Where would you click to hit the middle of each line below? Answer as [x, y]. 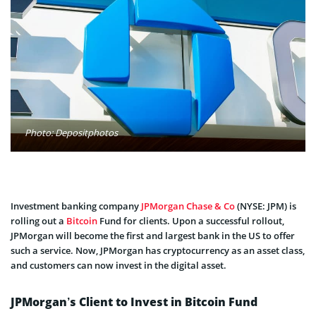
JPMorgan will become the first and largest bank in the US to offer [153, 235]
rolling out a [38, 220]
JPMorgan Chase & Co [188, 206]
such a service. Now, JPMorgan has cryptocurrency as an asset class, [158, 250]
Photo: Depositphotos [71, 132]
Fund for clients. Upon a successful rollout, [191, 220]
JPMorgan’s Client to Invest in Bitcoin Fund [134, 302]
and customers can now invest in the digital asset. [119, 265]
